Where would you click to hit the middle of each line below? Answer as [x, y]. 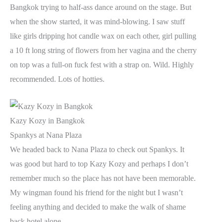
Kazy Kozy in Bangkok [47, 120]
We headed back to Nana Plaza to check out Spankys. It [97, 149]
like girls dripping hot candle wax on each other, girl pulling [103, 36]
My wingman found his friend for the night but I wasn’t [96, 192]
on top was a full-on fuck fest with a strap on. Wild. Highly [102, 65]
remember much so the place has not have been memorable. [103, 178]
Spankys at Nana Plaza [46, 135]
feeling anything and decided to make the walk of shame [98, 207]
